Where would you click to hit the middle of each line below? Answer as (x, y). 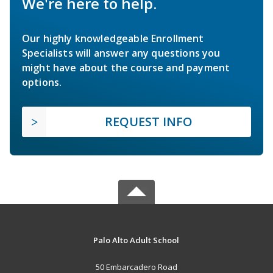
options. (42, 82)
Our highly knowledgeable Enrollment (113, 38)
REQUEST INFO (149, 121)
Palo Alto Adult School (136, 240)
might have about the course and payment (126, 67)
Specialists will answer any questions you (121, 53)
